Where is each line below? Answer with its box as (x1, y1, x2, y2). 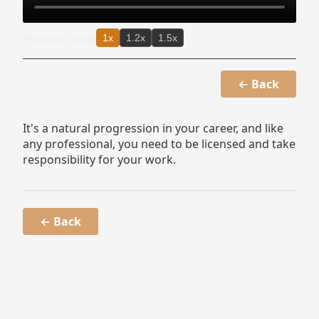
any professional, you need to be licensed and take (23, 136, 296, 152)
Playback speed (23, 31, 96, 45)
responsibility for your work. (23, 152, 176, 167)
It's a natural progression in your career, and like (23, 120, 283, 136)
